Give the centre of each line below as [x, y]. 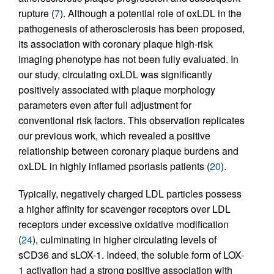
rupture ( [36, 13]
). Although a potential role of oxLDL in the [151, 13]
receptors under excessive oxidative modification [124, 224]
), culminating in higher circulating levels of [124, 239]
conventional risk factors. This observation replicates [131, 120]
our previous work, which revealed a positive [114, 135]
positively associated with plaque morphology [117, 89]
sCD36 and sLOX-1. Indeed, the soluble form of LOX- [131, 254]
